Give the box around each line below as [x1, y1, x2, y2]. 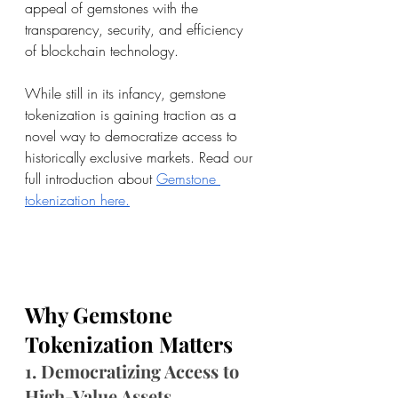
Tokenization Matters [25, 330, 233, 359]
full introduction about [25, 168, 156, 188]
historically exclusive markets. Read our [25, 147, 257, 167]
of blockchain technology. [25, 40, 179, 60]
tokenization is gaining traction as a [25, 104, 241, 124]
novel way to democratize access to [25, 125, 242, 146]
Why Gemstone [25, 300, 178, 330]
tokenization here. [25, 189, 130, 210]
